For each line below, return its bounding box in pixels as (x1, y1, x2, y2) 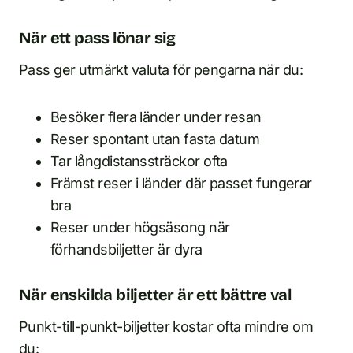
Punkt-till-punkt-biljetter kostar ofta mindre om (19, 318, 314, 335)
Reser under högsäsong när (50, 219, 230, 236)
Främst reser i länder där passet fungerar (50, 175, 312, 191)
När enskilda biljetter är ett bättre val (19, 285, 291, 304)
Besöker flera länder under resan (50, 109, 262, 125)
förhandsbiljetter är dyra (50, 241, 203, 258)
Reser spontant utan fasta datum (50, 131, 260, 147)
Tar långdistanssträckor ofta (50, 153, 228, 169)
